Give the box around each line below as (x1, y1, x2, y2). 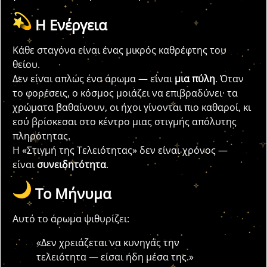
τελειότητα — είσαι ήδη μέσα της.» (36, 250, 194, 264)
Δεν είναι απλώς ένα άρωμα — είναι (13, 72, 175, 85)
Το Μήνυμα (35, 184, 111, 204)
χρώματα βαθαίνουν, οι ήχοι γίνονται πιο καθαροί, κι (13, 100, 251, 114)
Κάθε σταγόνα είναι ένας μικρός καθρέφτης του (13, 43, 226, 57)
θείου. (13, 57, 40, 71)
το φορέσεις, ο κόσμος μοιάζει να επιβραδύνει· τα (13, 86, 238, 100)
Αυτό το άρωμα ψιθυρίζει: (13, 212, 129, 226)
